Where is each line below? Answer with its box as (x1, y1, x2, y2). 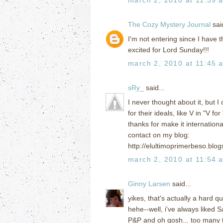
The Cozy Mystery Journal (128, 20, 211, 28)
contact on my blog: (128, 130, 190, 139)
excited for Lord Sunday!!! (128, 45, 209, 54)
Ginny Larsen (128, 179, 170, 188)
